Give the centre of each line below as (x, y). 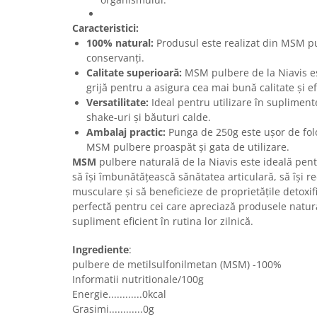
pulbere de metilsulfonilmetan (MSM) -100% (177, 265)
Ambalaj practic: (126, 132)
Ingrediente (100, 250)
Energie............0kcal (119, 294)
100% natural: (120, 43)
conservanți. (115, 58)
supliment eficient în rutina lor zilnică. (163, 221)
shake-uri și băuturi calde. (149, 117)
